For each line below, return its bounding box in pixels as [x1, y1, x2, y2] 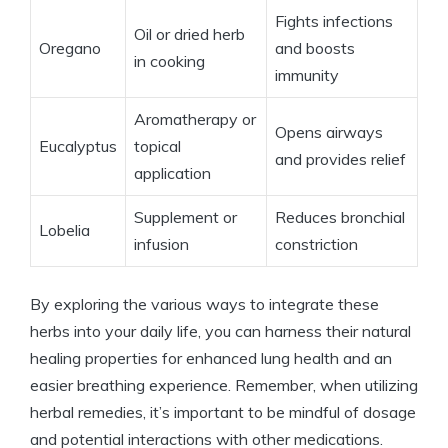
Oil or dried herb [134, 24, 245, 45]
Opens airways [275, 122, 383, 143]
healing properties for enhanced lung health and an [30, 348, 392, 369]
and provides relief [275, 149, 406, 170]
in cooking [134, 51, 205, 72]
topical [134, 136, 181, 157]
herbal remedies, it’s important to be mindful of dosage [30, 402, 416, 423]
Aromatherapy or [134, 109, 256, 130]
